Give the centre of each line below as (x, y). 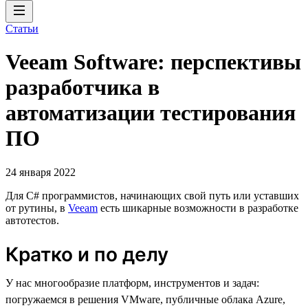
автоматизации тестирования (151, 113)
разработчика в (82, 88)
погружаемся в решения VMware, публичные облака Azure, (145, 299)
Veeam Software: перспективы (153, 62)
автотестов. (32, 220)
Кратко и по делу (87, 254)
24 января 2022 (41, 172)
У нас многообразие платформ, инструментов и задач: (132, 283)
